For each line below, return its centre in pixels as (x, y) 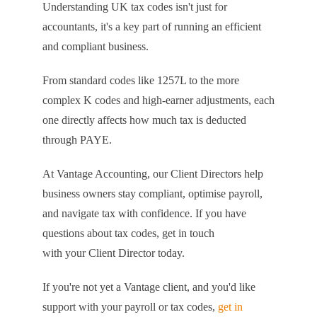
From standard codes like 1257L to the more (140, 80)
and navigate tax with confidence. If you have (144, 213)
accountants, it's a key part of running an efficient (151, 27)
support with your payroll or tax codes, (130, 307)
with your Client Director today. (115, 253)
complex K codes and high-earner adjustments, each (158, 100)
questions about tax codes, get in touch (128, 233)
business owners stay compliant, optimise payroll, (152, 194)
